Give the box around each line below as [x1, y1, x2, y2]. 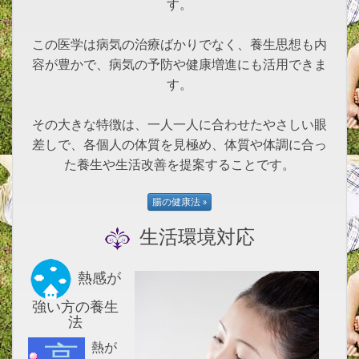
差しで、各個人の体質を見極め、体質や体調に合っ [32, 137, 327, 153]
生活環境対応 [129, 226, 255, 249]
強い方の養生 [32, 298, 119, 316]
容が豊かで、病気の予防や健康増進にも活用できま [32, 57, 327, 73]
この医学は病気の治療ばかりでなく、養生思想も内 [32, 37, 327, 53]
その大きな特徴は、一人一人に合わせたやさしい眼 [32, 117, 327, 133]
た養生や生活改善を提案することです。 [64, 157, 295, 173]
